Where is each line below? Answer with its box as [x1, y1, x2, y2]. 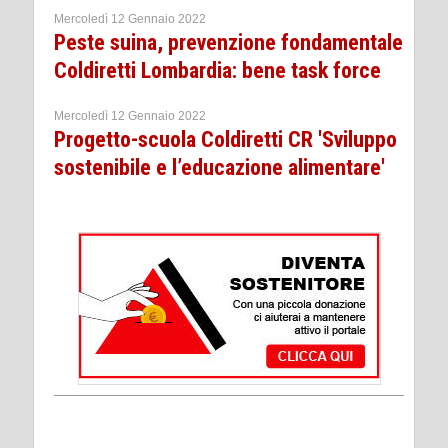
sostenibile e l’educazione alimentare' [54, 155, 385, 181]
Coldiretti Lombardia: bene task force [54, 58, 381, 84]
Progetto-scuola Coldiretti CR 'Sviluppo [54, 127, 397, 153]
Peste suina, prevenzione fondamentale [54, 30, 403, 56]
